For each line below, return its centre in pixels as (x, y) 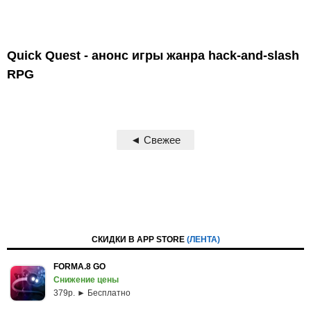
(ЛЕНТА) (203, 239)
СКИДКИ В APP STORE (139, 239)
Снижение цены (86, 280)
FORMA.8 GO (79, 267)
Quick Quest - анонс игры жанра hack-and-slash (153, 55)
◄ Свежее (155, 140)
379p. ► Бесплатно (92, 293)
